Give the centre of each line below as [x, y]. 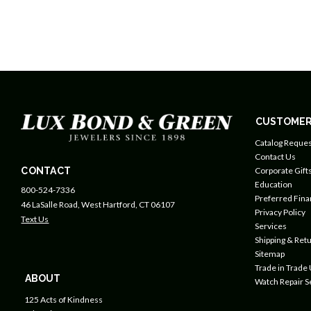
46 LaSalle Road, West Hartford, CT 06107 [98, 204]
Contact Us [275, 157]
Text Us [35, 219]
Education [273, 184]
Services [270, 226]
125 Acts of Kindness [64, 299]
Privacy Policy [280, 212]
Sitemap [269, 254]
